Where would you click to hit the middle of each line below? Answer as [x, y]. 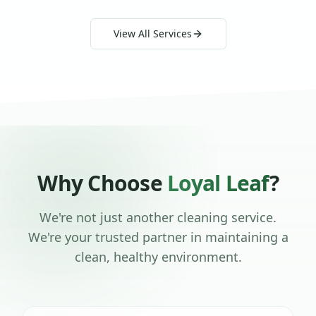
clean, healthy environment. [158, 256]
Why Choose [102, 183]
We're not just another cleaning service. [158, 217]
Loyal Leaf [218, 183]
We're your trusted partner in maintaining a [158, 237]
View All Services [152, 33]
